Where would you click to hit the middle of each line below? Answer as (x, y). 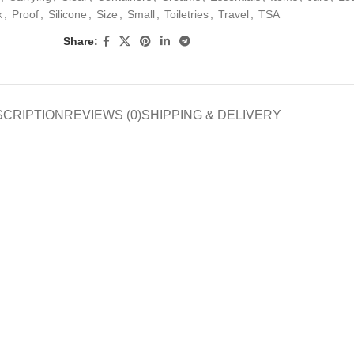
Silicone (68, 14)
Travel (233, 14)
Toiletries (186, 14)
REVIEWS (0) (103, 115)
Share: (80, 41)
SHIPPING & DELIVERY (211, 115)
